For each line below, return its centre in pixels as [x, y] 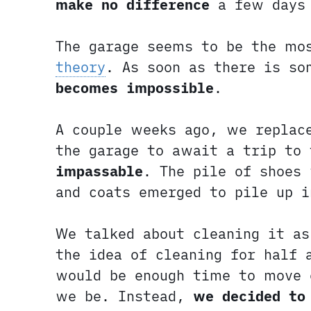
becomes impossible [135, 88]
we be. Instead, [124, 296]
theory [81, 67]
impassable [99, 171]
